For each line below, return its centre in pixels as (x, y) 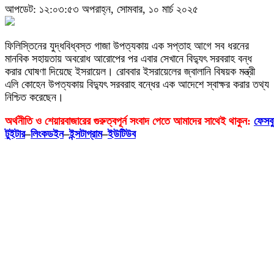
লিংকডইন (47, 134)
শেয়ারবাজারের (68, 121)
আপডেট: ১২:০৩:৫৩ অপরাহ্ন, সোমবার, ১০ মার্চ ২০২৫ (102, 9)
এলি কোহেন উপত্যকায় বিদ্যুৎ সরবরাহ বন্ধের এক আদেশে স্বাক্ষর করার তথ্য (137, 85)
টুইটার (15, 134)
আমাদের (187, 121)
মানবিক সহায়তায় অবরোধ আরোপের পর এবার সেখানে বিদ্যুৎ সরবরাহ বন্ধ (128, 59)
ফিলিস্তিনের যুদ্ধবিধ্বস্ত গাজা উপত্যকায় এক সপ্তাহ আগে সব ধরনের (127, 46)
